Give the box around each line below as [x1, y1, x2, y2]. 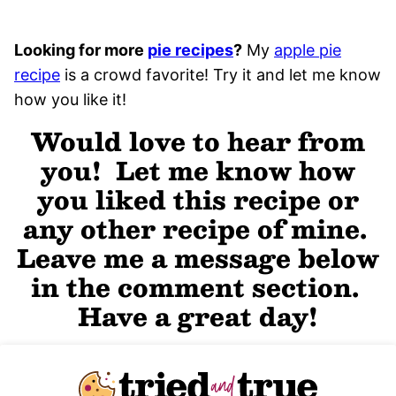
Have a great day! [78, 294, 318, 337]
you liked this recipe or [37, 178, 359, 220]
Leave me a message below [17, 236, 379, 278]
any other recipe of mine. [22, 207, 374, 249]
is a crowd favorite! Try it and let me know [60, 65, 381, 84]
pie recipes [148, 40, 233, 59]
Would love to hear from [31, 119, 365, 162]
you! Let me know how [41, 148, 355, 191]
